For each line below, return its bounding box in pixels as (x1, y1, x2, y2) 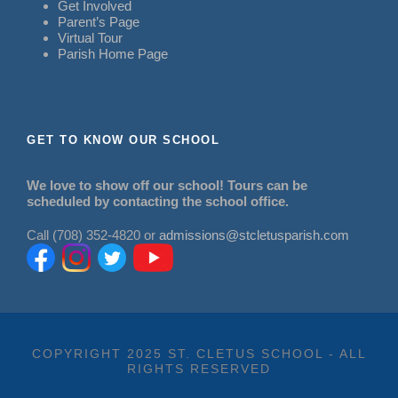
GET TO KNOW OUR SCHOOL (27, 132, 219, 147)
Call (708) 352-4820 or (27, 227, 159, 243)
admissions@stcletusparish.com (159, 227, 349, 243)
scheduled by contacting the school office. (27, 193, 289, 209)
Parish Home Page (58, 45, 168, 61)
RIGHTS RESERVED (127, 361, 271, 376)
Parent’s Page (58, 13, 139, 29)
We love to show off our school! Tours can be (27, 177, 307, 193)
